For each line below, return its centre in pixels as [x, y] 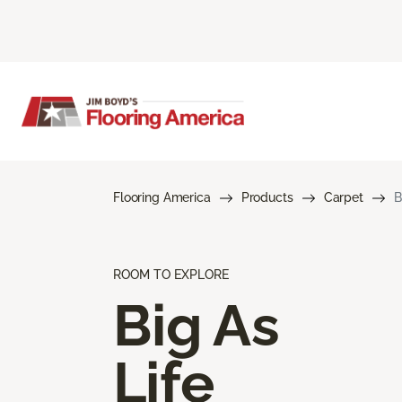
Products [267, 197]
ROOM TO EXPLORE [171, 274]
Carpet [343, 197]
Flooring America [162, 197]
